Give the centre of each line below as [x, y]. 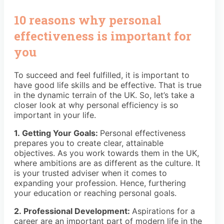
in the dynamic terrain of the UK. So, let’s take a [104, 95]
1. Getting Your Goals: [57, 133]
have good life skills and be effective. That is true [108, 85]
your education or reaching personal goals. [95, 193]
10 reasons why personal [88, 20]
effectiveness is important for [103, 36]
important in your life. [55, 115]
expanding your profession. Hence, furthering [100, 183]
